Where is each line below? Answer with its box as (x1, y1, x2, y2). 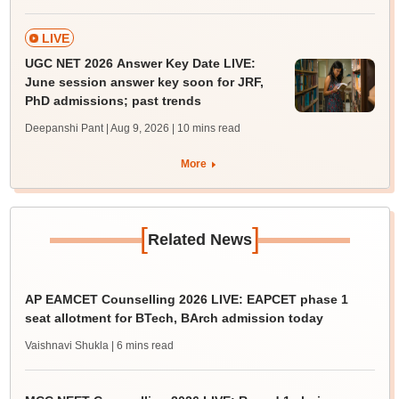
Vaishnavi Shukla (24, 339, 109, 353)
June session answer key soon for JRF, (24, 75, 264, 90)
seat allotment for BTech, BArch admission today (24, 311, 323, 326)
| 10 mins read (171, 122, 240, 135)
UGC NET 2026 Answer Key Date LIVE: (24, 56, 256, 71)
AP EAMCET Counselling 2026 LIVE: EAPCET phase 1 (24, 292, 348, 307)
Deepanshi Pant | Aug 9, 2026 (24, 122, 169, 135)
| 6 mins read (110, 339, 174, 353)
